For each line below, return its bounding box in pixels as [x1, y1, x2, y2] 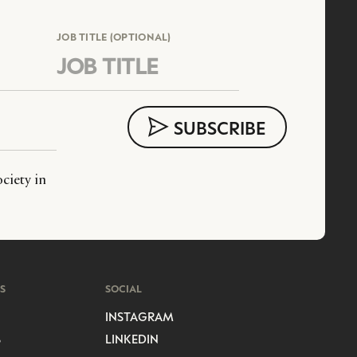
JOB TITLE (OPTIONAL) [57, 29, 171, 43]
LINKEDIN [105, 331, 159, 346]
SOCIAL [105, 281, 142, 295]
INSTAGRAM [105, 308, 174, 324]
